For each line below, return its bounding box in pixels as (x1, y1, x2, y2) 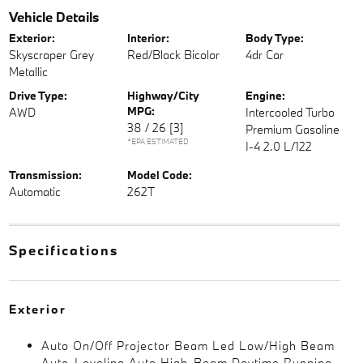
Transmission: (8, 167, 82, 182)
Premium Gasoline (246, 121, 340, 137)
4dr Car (246, 46, 284, 62)
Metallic (8, 63, 48, 79)
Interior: (126, 30, 169, 45)
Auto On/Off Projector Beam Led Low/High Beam (41, 337, 335, 353)
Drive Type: (8, 88, 67, 103)
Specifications (8, 241, 118, 258)
